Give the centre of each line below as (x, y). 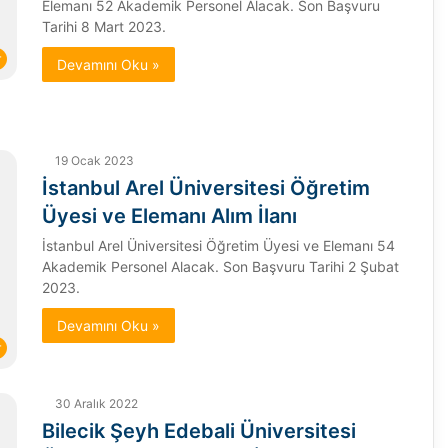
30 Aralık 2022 (96, 403)
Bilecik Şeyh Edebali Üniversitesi (198, 430)
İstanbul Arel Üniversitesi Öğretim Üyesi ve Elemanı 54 (218, 246)
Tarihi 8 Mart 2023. (103, 27)
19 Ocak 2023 (94, 161)
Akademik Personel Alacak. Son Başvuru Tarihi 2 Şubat (220, 267)
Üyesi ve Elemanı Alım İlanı (169, 216)
